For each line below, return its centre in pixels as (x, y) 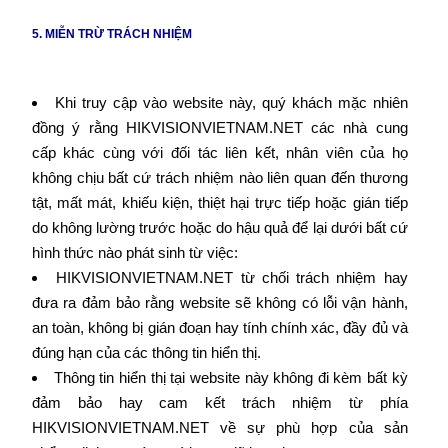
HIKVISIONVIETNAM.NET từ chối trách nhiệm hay (232, 277)
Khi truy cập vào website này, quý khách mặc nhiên (231, 102)
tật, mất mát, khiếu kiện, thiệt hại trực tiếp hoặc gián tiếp (219, 202)
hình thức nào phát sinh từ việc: (134, 252)
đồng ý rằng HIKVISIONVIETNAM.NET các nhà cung (219, 127)
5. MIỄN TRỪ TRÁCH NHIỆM (111, 34)
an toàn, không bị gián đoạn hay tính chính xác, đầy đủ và (219, 327)
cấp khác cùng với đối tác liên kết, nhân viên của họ (219, 152)
